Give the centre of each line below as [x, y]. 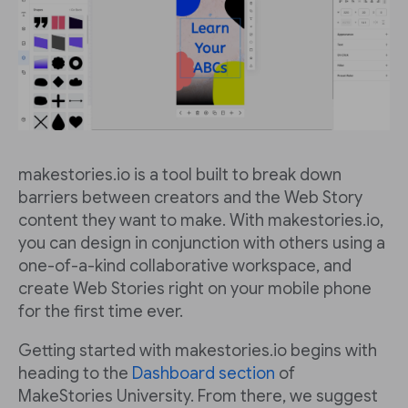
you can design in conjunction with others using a [202, 244]
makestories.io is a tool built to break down [180, 175]
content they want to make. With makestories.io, [201, 221]
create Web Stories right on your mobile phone [195, 289]
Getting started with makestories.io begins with [198, 351]
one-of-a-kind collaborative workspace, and [185, 266]
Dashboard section [204, 374]
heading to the [75, 374]
